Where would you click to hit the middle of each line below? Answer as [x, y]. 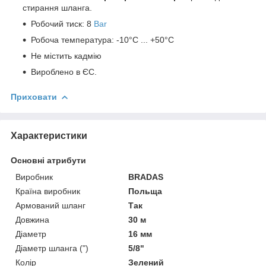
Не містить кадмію [66, 56]
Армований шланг [50, 205]
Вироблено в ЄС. [64, 72]
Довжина [32, 219]
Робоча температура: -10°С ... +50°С [102, 39]
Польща [145, 191]
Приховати [34, 96]
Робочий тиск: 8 [62, 23]
